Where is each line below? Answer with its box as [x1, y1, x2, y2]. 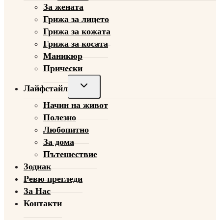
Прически [43, 63, 82, 74]
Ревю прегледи [24, 174, 82, 184]
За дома [43, 137, 74, 147]
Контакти [24, 198, 62, 209]
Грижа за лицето [43, 14, 109, 25]
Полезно [43, 112, 76, 123]
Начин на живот [43, 100, 108, 110]
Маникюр [43, 51, 82, 61]
